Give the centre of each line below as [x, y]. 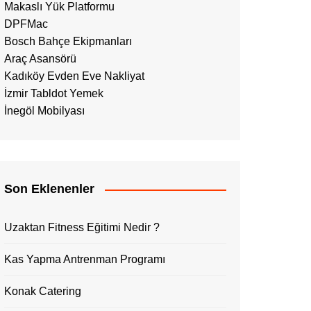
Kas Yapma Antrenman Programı [85, 259]
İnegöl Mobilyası [44, 111]
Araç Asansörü [40, 59]
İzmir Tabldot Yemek [54, 93]
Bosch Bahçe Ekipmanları [68, 41]
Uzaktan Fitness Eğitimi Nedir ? [82, 227]
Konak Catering [43, 291]
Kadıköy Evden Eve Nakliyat [74, 76]
